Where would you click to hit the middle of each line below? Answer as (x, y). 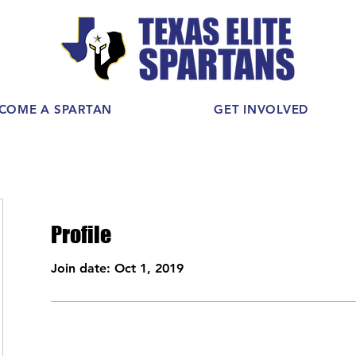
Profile (81, 234)
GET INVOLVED (261, 109)
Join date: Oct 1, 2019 (117, 268)
